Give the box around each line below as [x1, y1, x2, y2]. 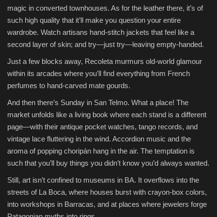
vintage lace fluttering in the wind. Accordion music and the [7, 135, 191, 143]
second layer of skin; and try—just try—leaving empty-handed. [7, 40, 204, 49]
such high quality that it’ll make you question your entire [7, 16, 181, 25]
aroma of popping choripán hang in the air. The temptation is [7, 147, 195, 155]
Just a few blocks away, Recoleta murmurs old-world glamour [7, 57, 202, 66]
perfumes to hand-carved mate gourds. [7, 81, 130, 90]
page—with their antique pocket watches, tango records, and [7, 123, 198, 131]
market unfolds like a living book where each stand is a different [7, 110, 206, 119]
